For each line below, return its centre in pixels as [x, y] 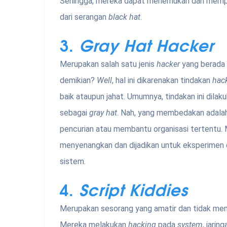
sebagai [74, 113]
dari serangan [84, 17]
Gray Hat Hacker [146, 45]
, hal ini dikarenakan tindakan [162, 81]
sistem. [73, 162]
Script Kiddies [134, 189]
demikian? [78, 81]
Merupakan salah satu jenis [108, 64]
